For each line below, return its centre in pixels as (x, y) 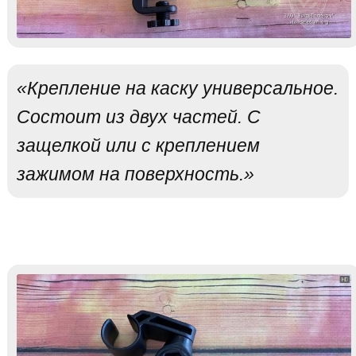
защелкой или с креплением (138, 146)
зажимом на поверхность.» (135, 174)
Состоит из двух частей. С (138, 117)
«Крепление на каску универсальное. (177, 89)
